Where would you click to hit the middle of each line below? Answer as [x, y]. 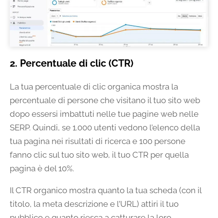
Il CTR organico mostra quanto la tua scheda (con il [106, 190]
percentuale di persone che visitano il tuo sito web [105, 100]
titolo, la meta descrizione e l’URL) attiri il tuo [94, 204]
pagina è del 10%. [42, 168]
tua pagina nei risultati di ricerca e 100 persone [98, 141]
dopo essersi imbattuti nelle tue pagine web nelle [104, 114]
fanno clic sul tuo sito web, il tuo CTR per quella [99, 154]
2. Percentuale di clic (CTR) [72, 63]
